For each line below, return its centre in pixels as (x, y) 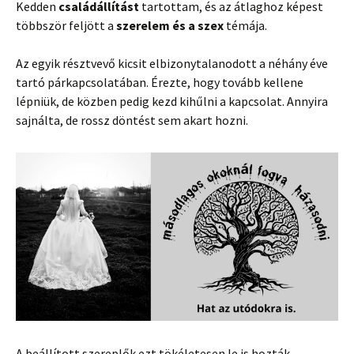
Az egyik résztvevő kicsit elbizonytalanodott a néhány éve (172, 63)
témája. (245, 25)
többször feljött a (66, 25)
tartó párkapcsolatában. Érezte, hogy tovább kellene (160, 82)
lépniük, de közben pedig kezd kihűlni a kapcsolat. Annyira (172, 101)
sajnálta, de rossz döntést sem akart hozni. (132, 120)
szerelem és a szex (170, 25)
